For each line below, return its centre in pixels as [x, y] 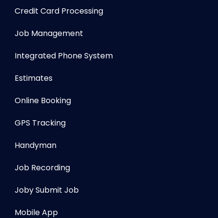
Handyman [36, 145]
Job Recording [42, 168]
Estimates [34, 78]
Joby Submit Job [47, 190]
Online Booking [43, 101]
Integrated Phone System [64, 56]
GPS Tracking [40, 123]
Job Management [49, 34]
